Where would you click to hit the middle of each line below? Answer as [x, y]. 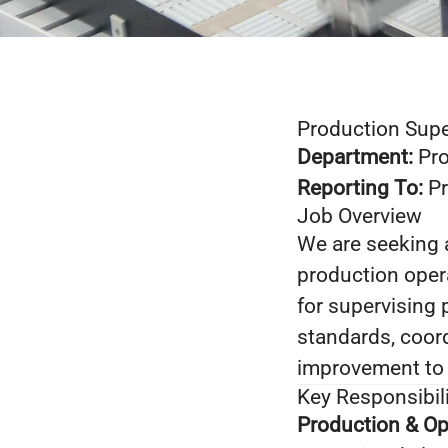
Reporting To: [360, 188]
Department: [355, 157]
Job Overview [359, 216]
